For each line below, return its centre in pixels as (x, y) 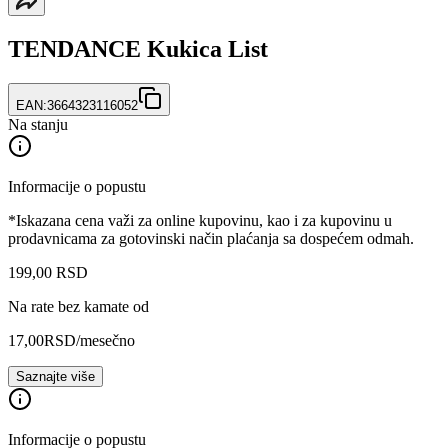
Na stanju (38, 124)
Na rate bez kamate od (78, 306)
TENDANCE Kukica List (138, 48)
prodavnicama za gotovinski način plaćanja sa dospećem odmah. (211, 238)
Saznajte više (55, 376)
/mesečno (105, 340)
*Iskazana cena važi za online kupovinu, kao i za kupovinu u (200, 220)
